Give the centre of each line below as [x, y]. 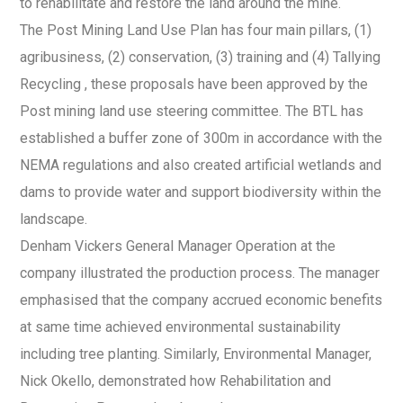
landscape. [54, 219]
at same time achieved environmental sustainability [180, 327]
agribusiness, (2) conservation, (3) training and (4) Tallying [200, 57]
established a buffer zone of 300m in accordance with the [201, 138]
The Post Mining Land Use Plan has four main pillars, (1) [196, 30]
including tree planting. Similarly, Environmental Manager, [196, 354]
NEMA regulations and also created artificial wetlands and [201, 165]
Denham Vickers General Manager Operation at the [178, 246]
